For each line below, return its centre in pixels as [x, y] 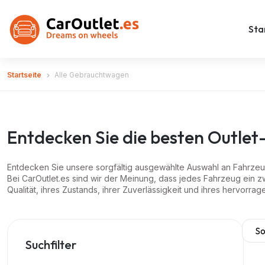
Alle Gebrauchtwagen [92, 75]
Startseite [24, 75]
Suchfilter [51, 245]
